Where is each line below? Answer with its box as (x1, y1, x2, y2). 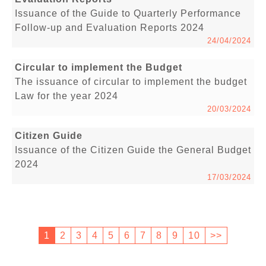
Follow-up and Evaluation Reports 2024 (15, 23, 204, 33)
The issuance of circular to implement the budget (15, 77, 247, 87)
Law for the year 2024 (15, 91, 118, 102)
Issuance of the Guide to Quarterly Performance (15, 8, 241, 19)
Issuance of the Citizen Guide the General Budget (15, 145, 251, 156)
